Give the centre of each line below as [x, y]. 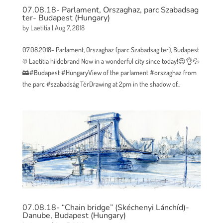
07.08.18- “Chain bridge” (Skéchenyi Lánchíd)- [106, 207]
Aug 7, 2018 [69, 28]
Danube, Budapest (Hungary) [74, 215]
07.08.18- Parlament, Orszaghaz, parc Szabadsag [110, 10]
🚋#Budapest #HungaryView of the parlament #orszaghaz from [109, 73]
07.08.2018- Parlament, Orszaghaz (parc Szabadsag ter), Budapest [111, 50]
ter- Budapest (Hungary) [66, 18]
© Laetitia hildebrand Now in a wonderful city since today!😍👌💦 [111, 61]
